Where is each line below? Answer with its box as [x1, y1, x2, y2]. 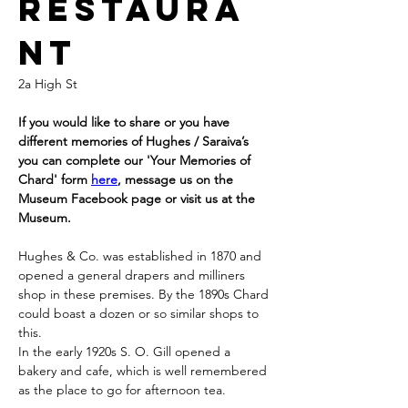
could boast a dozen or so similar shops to [18, 305, 262, 322]
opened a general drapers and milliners [18, 267, 249, 284]
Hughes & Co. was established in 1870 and [18, 248, 265, 265]
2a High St [18, 76, 77, 93]
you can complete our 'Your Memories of [18, 152, 254, 169]
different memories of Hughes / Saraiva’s [18, 133, 252, 150]
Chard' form [18, 171, 91, 189]
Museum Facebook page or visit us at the [18, 190, 259, 208]
